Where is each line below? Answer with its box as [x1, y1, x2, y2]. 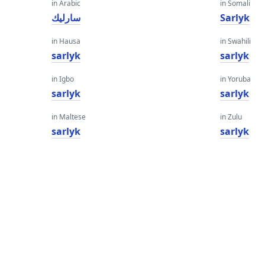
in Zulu [220, 112, 243, 122]
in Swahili [220, 36, 251, 46]
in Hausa [51, 36, 80, 46]
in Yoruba [220, 74, 251, 84]
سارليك [51, 11, 80, 24]
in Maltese [51, 112, 86, 122]
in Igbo [51, 74, 74, 84]
